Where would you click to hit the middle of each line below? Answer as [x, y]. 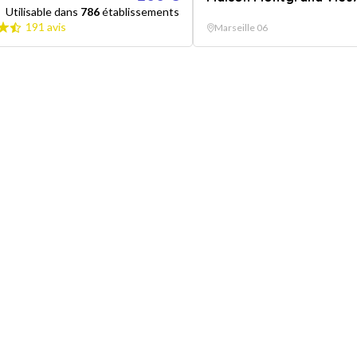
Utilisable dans [43, 12]
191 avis [46, 27]
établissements [139, 12]
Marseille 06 [241, 27]
